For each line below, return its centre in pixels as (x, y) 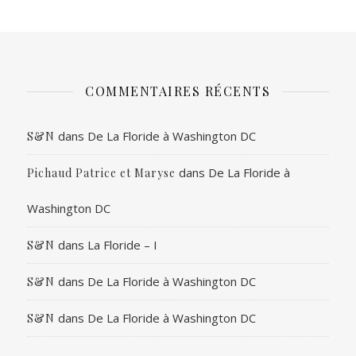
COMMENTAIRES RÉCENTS (178, 91)
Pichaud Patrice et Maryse (102, 173)
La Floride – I (123, 245)
